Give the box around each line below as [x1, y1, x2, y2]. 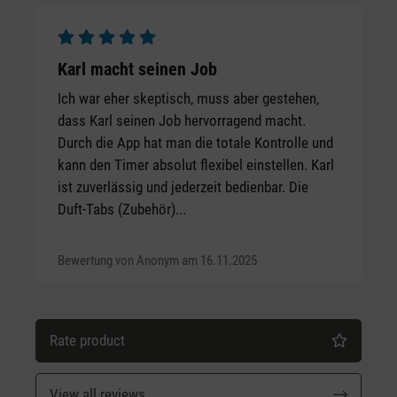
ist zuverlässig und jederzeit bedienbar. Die [58, 177, 308, 196]
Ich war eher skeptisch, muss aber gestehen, [58, 89, 319, 107]
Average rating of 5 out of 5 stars [57, 51, 252, 69]
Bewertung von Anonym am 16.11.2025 [58, 252, 257, 269]
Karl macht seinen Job [58, 58, 217, 81]
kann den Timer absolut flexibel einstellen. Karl [58, 155, 334, 174]
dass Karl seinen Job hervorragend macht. [58, 111, 306, 129]
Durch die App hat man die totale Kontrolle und [58, 133, 333, 152]
